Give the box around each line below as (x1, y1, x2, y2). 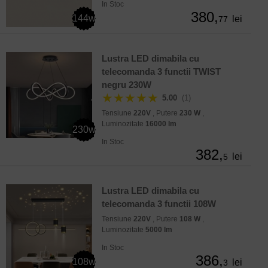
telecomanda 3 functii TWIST (102, 66, 221, 77)
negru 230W (102, 80, 151, 90)
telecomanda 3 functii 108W (102, 199, 216, 209)
